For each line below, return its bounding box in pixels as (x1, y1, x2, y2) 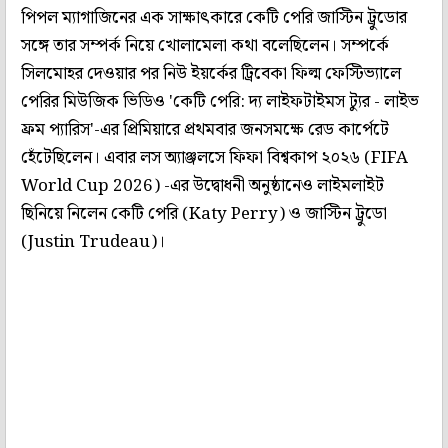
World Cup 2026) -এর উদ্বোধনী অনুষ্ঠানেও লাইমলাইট (21, 171, 384, 200)
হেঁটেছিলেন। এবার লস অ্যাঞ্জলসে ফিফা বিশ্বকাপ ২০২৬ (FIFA (21, 143, 408, 172)
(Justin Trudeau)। (21, 227, 165, 256)
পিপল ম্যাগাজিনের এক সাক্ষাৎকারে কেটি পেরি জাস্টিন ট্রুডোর (21, 3, 407, 32)
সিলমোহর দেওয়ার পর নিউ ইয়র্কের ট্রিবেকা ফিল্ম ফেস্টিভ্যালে (21, 59, 401, 88)
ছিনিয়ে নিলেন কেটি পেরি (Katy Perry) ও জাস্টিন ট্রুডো (21, 199, 387, 228)
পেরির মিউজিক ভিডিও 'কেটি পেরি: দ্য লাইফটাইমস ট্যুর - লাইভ (21, 87, 419, 116)
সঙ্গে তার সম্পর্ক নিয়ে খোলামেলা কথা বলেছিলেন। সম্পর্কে (21, 31, 389, 60)
